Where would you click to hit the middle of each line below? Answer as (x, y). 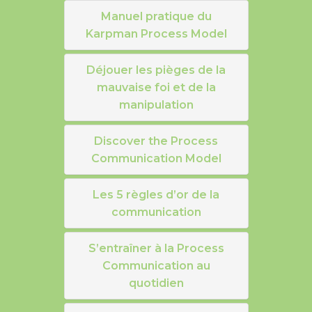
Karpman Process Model (156, 34)
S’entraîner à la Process (156, 249)
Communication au (156, 266)
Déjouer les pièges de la (156, 70)
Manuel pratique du (156, 17)
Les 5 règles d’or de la (156, 195)
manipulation (156, 105)
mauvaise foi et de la (156, 88)
